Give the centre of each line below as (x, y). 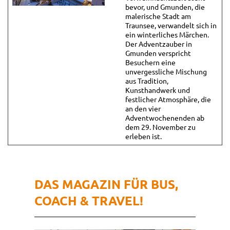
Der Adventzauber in (158, 43)
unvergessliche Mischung (166, 71)
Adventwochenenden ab (165, 117)
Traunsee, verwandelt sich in (171, 25)
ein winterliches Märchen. (167, 34)
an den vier (143, 108)
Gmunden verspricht (158, 53)
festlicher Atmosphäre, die (168, 99)
